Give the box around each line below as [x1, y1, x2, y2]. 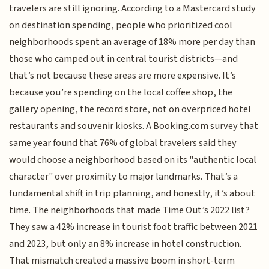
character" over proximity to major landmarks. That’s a [9, 169, 238, 184]
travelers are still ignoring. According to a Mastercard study [9, 1, 256, 16]
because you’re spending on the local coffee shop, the [9, 85, 233, 100]
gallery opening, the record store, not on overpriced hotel [9, 102, 252, 116]
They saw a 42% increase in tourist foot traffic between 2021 [9, 220, 258, 234]
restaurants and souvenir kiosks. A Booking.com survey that [9, 119, 259, 133]
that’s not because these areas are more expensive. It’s [9, 68, 237, 83]
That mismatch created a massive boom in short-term [9, 253, 235, 268]
